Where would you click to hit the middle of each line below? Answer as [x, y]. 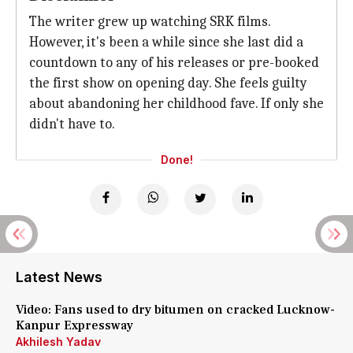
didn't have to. [72, 124]
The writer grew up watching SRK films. [150, 22]
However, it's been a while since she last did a [166, 42]
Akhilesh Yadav [58, 342]
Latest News [59, 277]
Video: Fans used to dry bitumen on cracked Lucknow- [175, 310]
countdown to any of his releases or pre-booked [174, 63]
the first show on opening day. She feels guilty [168, 83]
